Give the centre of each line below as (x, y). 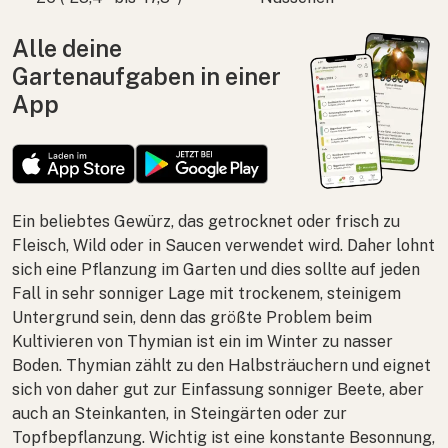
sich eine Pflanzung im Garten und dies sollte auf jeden (216, 269)
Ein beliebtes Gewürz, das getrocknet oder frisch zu (206, 221)
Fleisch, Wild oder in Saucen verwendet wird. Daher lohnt (223, 245)
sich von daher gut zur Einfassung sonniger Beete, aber (218, 389)
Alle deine (67, 48)
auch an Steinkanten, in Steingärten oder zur (179, 413)
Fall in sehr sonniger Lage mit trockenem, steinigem (206, 293)
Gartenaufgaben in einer (146, 76)
